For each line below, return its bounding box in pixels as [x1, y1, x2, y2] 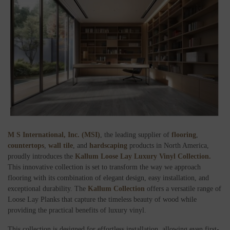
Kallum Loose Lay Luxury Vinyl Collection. [75, 152, 211, 161]
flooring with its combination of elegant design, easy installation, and [8, 174, 209, 182]
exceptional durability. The [8, 185, 88, 193]
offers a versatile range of [145, 185, 221, 193]
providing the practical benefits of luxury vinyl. [8, 206, 146, 215]
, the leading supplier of [100, 131, 171, 139]
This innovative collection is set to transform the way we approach [8, 163, 201, 171]
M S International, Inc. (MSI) [8, 131, 100, 139]
